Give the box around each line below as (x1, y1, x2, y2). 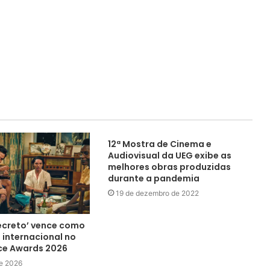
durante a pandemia (107, 172, 199, 184)
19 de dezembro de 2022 (115, 188, 199, 198)
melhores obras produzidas (107, 160, 231, 173)
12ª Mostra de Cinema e (107, 137, 212, 150)
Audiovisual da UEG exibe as (107, 149, 231, 162)
